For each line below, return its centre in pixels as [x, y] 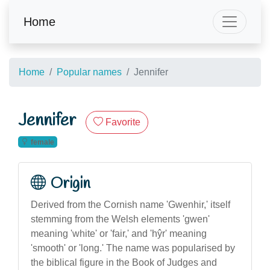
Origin [71, 184]
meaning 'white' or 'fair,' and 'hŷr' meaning [119, 233]
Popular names [89, 72]
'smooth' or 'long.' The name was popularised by [133, 248]
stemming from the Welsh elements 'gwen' [120, 219]
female [42, 142]
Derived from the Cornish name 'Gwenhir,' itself [130, 204]
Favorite [123, 122]
